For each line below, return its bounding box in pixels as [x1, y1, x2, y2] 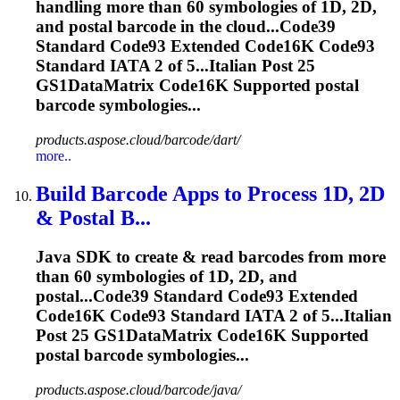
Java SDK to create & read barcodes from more [36, 247, 386, 267]
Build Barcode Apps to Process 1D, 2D [36, 181, 385, 205]
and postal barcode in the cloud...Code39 [36, 16, 336, 36]
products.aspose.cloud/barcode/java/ [36, 382, 241, 398]
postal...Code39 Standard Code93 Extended [36, 287, 358, 306]
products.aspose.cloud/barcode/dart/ [36, 131, 240, 147]
